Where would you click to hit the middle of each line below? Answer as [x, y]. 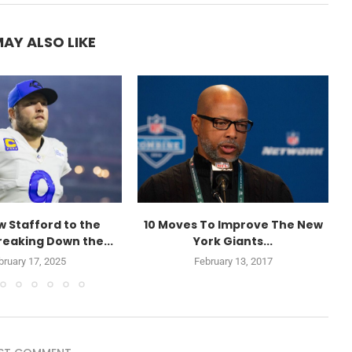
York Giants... [233, 242]
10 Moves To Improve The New [233, 225]
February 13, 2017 [233, 262]
